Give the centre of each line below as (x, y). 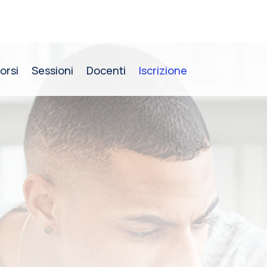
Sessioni (52, 70)
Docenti (106, 70)
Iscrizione (163, 70)
